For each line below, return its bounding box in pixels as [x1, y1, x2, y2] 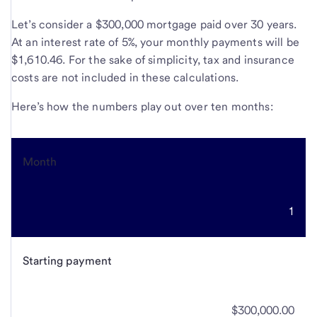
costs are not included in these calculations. [11, 71, 242, 85]
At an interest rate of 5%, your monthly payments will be [11, 35, 299, 50]
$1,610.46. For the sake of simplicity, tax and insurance [11, 53, 294, 67]
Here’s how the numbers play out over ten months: [11, 100, 273, 114]
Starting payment [23, 254, 112, 268]
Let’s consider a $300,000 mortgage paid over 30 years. [11, 18, 297, 32]
